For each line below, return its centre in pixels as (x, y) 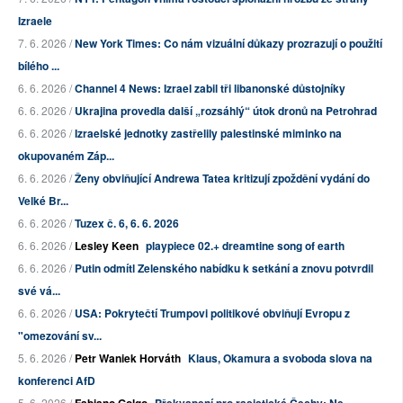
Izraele (35, 21)
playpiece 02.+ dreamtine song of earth (245, 246)
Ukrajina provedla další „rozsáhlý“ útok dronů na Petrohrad (226, 111)
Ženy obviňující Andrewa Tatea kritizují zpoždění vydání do (222, 179)
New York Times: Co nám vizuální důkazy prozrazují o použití (228, 44)
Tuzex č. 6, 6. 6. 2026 (127, 224)
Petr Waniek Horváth (128, 358)
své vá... (39, 291)
